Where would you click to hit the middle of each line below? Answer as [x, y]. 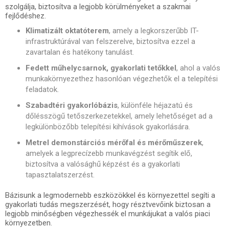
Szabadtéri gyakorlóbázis [72, 105]
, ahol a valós [198, 68]
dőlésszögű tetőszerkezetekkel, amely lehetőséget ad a [119, 116]
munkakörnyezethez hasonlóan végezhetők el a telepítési [122, 78]
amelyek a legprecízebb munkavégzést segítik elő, [109, 153]
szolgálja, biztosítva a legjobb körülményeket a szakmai [98, 6]
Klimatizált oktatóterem [67, 30]
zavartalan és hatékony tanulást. [80, 52]
